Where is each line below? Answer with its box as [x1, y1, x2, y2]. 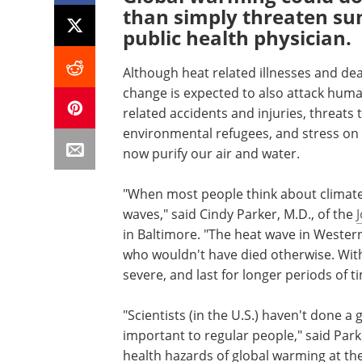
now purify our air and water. [123, 145, 300, 162]
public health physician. [123, 24, 351, 51]
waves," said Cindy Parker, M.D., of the [123, 205, 356, 223]
